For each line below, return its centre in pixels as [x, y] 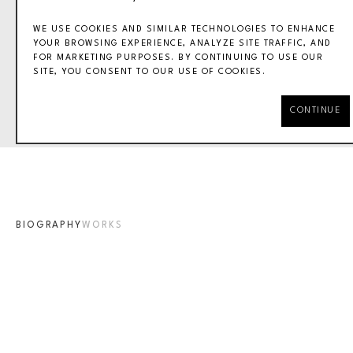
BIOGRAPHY [49, 225]
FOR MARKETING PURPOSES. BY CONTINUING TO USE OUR [178, 58]
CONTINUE [316, 110]
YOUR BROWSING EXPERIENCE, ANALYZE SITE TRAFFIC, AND [182, 43]
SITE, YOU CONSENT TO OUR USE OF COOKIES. [149, 72]
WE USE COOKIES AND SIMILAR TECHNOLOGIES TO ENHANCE [184, 29]
